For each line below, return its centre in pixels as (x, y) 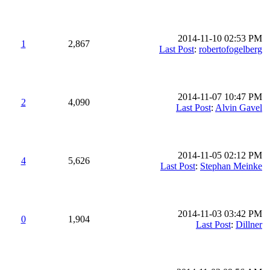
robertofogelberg (231, 49)
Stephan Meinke (231, 166)
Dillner (249, 224)
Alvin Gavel (239, 108)
